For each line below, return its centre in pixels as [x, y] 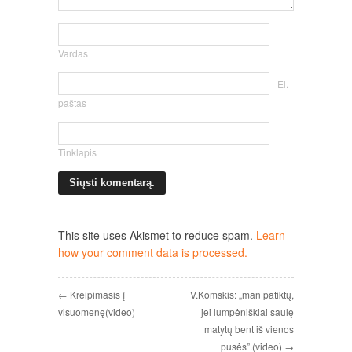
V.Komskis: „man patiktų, [242, 294]
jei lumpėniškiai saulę [247, 312]
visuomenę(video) [97, 312]
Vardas [73, 53]
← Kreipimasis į [92, 294]
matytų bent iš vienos [249, 329]
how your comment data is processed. [153, 252]
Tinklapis [77, 152]
